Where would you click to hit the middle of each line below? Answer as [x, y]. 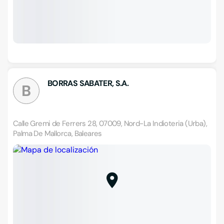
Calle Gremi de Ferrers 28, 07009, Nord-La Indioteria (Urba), [110, 123]
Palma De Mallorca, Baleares [57, 133]
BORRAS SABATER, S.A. [88, 83]
